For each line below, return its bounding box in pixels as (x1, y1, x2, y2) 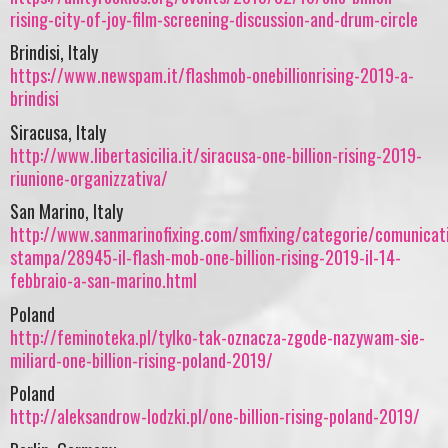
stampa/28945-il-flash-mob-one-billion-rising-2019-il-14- (10, 244, 401, 271)
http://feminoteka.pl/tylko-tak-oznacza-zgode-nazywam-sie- (10, 323, 425, 350)
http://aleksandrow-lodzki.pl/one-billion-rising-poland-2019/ (10, 403, 420, 430)
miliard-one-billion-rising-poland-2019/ (10, 346, 273, 373)
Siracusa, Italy (10, 118, 106, 145)
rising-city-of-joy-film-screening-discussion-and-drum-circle (10, 5, 418, 32)
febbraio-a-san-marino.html (10, 267, 197, 294)
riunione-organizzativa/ (10, 164, 168, 191)
